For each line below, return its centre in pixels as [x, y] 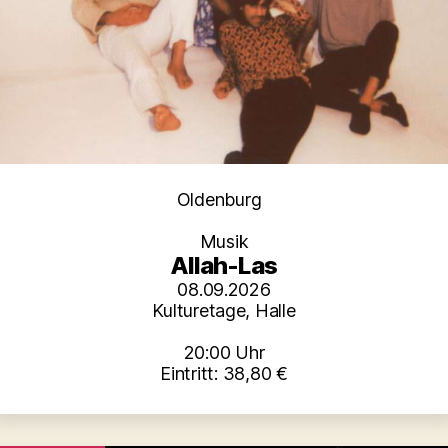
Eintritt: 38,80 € [224, 374]
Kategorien [267, 199]
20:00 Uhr [224, 353]
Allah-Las [224, 266]
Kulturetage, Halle [224, 311]
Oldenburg [219, 200]
